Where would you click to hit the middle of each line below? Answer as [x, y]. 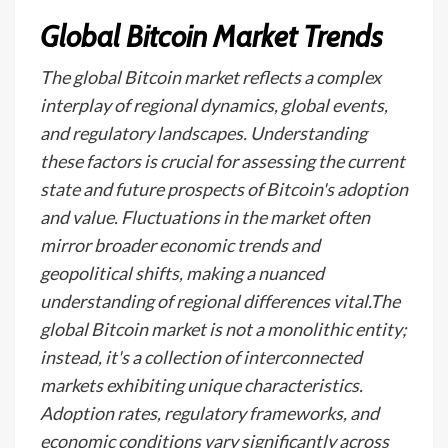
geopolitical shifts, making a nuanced [182, 273]
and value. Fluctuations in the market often [205, 217]
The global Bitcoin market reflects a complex [210, 77]
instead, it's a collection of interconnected [201, 357]
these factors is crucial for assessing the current [222, 161]
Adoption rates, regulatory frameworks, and [209, 413]
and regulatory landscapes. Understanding [203, 133]
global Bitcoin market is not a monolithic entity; [223, 329]
